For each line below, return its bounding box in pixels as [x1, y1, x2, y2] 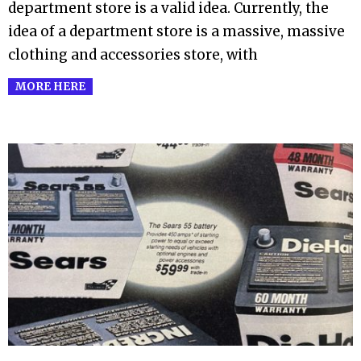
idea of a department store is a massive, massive [8, 23, 345, 41]
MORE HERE [15, 80, 85, 94]
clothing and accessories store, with [8, 46, 258, 64]
